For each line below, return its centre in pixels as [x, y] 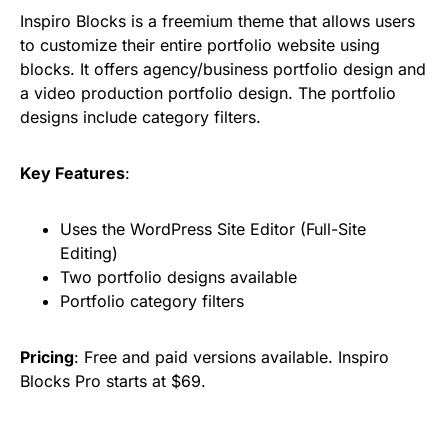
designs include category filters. [140, 117]
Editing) [89, 253]
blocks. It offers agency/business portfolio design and [223, 69]
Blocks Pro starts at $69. [113, 381]
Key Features [72, 173]
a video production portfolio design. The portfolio [208, 93]
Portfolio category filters [152, 301]
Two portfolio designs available [178, 277]
